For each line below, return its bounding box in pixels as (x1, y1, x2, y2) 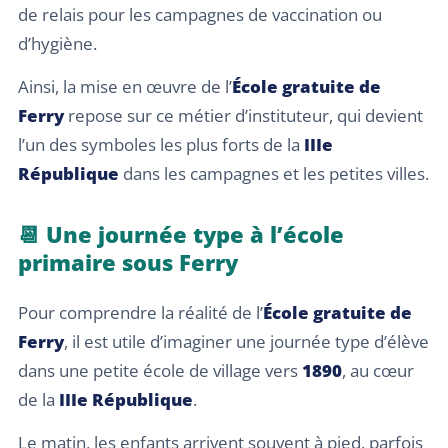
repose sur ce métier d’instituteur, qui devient (64, 104, 423, 127)
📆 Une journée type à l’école (18, 219, 344, 249)
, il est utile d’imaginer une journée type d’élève (64, 330, 429, 353)
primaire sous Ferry (18, 247, 238, 277)
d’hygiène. (18, 31, 97, 55)
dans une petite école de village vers (18, 359, 302, 382)
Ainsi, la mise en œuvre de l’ (18, 75, 232, 98)
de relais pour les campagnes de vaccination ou (18, 2, 382, 26)
